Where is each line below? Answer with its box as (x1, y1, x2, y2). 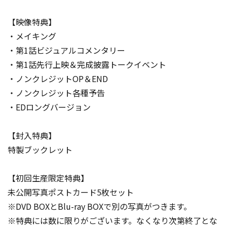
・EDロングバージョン (8, 101, 91, 113)
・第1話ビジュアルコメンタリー (8, 44, 125, 56)
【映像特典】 (8, 16, 56, 28)
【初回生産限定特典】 (8, 172, 89, 184)
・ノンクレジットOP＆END (8, 72, 108, 85)
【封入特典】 (8, 129, 56, 141)
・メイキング (8, 30, 56, 42)
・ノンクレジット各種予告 (8, 87, 105, 99)
